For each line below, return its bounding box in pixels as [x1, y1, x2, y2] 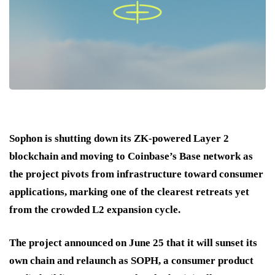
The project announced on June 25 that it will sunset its [9, 236, 257, 249]
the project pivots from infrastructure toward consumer [9, 168, 263, 180]
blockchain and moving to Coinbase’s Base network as [9, 150, 253, 162]
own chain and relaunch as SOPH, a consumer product [9, 254, 254, 266]
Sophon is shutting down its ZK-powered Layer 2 [9, 132, 229, 144]
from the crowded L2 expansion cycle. [9, 203, 180, 215]
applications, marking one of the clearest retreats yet [9, 185, 249, 198]
